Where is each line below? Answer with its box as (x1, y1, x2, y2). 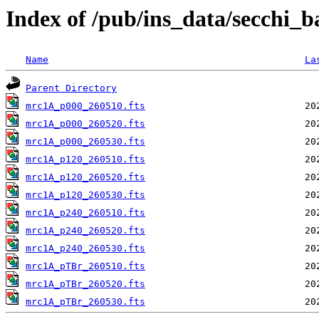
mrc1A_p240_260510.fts (26, 207, 145, 219)
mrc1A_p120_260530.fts (26, 189, 145, 201)
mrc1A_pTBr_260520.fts (26, 278, 145, 290)
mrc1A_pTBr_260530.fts (26, 296, 145, 308)
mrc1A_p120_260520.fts (26, 172, 145, 183)
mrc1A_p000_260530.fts (26, 136, 145, 147)
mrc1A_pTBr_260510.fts (26, 261, 145, 272)
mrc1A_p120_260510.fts (26, 154, 145, 165)
